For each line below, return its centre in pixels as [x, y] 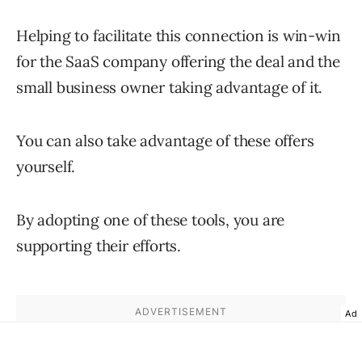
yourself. [46, 167]
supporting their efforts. [99, 246]
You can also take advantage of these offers [165, 141]
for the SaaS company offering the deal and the [178, 62]
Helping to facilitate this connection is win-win [179, 36]
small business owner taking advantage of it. [170, 88]
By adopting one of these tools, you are [151, 220]
